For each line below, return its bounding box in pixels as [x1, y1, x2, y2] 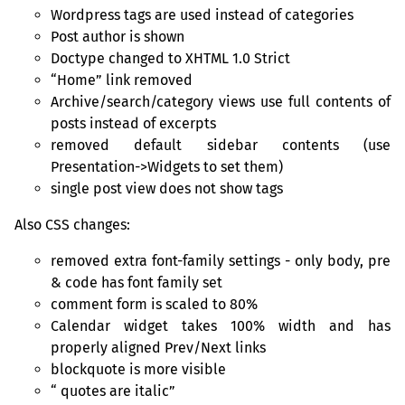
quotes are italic [57, 381, 169, 400]
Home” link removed [57, 71, 193, 89]
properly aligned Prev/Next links [51, 338, 266, 356]
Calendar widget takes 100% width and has [51, 316, 391, 334]
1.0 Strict [229, 49, 290, 67]
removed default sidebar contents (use [51, 136, 391, 154]
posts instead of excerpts [51, 114, 216, 132]
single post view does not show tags [51, 179, 283, 197]
